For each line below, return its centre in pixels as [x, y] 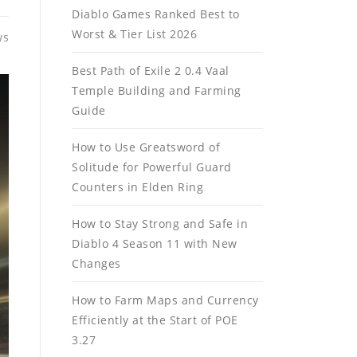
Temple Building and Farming [157, 90]
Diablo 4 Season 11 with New [155, 243]
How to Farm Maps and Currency [165, 300]
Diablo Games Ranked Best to [156, 14]
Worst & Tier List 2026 [134, 34]
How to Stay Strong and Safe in [160, 224]
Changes [96, 263]
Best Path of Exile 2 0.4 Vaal [151, 71]
